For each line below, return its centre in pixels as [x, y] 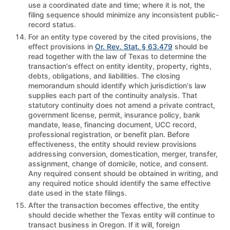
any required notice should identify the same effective [119, 183]
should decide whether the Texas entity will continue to [121, 215]
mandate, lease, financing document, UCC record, [112, 124]
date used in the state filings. [78, 193]
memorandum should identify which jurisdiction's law [117, 85]
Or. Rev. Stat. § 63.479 [134, 46]
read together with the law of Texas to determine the [117, 56]
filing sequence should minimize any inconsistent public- [123, 14]
